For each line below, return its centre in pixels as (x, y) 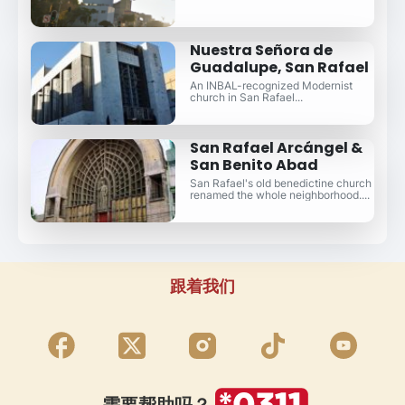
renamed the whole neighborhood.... (279, 195)
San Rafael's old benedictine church (280, 184)
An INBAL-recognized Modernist (271, 86)
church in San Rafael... (246, 98)
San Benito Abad (254, 165)
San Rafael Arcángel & (276, 148)
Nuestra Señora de (261, 51)
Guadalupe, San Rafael (279, 68)
